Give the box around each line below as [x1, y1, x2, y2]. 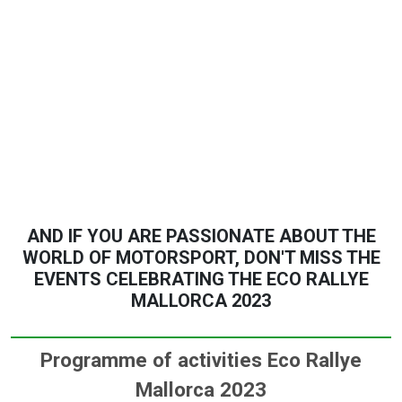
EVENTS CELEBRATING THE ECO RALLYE [33, 268, 369, 291]
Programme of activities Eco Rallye [40, 348, 362, 372]
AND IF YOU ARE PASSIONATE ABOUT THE [26, 225, 376, 248]
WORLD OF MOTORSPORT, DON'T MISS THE [22, 247, 380, 269]
